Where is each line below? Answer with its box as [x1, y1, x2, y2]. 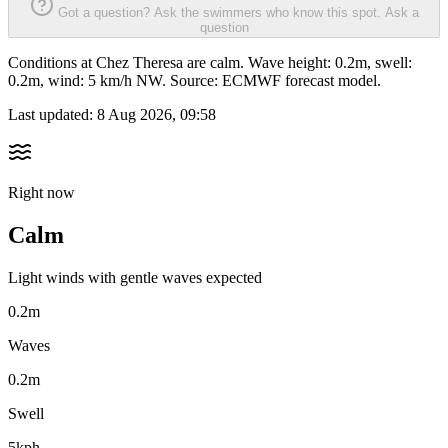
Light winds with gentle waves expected [8, 269, 262, 287]
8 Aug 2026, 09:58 [97, 106, 216, 124]
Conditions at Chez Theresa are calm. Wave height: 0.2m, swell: [8, 54, 412, 72]
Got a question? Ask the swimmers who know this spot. [57, 5, 381, 21]
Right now [8, 184, 75, 202]
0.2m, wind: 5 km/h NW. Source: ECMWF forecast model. [8, 72, 381, 90]
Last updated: [8, 106, 97, 124]
